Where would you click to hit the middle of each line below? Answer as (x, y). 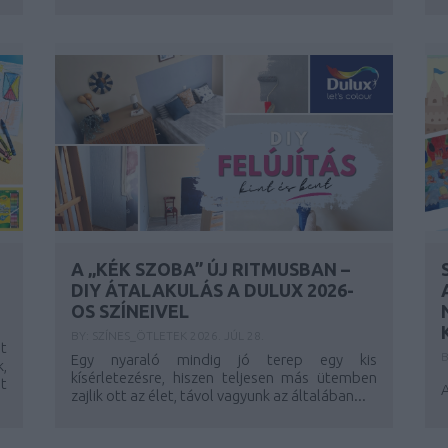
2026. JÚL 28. (227, 335)
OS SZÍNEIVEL (130, 311)
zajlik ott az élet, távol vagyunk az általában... (219, 395)
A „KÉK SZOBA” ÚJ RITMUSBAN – (211, 269)
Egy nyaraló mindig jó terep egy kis (224, 359)
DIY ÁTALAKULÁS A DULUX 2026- (213, 290)
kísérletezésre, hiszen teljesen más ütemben (224, 377)
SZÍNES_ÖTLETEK (141, 335)
